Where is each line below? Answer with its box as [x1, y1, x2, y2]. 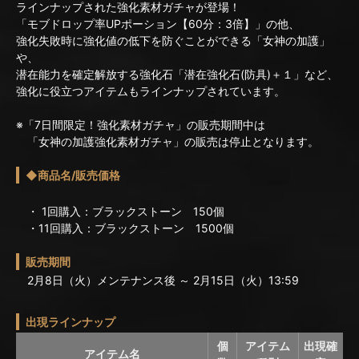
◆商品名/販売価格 [26, 168, 120, 183]
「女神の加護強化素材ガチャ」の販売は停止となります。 [16, 135, 319, 149]
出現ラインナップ [26, 315, 115, 329]
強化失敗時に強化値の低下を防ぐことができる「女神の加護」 [16, 34, 330, 48]
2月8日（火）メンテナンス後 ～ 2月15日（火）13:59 [16, 273, 299, 288]
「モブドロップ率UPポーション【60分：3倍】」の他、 [16, 17, 300, 31]
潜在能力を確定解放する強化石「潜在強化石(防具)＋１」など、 [16, 67, 338, 82]
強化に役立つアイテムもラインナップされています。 [16, 84, 285, 99]
